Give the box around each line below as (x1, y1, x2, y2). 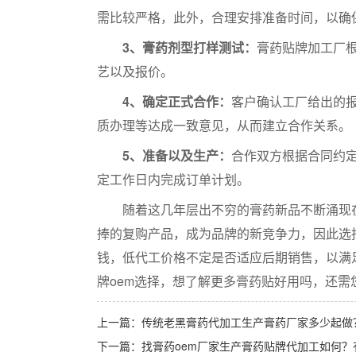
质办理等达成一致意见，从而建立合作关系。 (97, 116, 351, 134)
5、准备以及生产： (122, 146, 231, 164)
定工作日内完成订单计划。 (97, 170, 250, 188)
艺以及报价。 (97, 62, 173, 80)
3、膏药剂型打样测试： (122, 38, 257, 56)
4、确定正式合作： (122, 92, 231, 110)
